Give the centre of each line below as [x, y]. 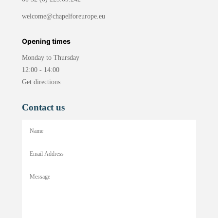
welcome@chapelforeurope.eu [63, 16]
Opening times [46, 41]
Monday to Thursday [50, 57]
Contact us [43, 107]
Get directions [41, 82]
